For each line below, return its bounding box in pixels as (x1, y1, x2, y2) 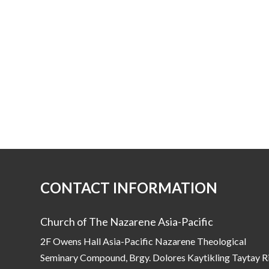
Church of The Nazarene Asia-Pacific (40, 215, 214, 229)
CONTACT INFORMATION (40, 179, 218, 197)
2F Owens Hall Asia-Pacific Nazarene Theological (40, 235, 247, 247)
